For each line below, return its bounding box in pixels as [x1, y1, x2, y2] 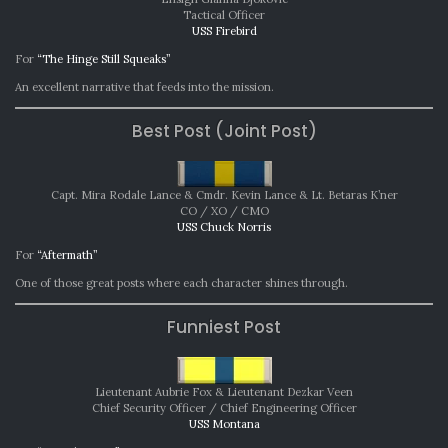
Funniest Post [167, 315, 281, 340]
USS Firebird [191, 24, 257, 39]
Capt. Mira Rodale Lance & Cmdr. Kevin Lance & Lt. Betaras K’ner [50, 188, 398, 203]
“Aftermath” [37, 248, 98, 263]
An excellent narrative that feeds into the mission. [15, 80, 274, 95]
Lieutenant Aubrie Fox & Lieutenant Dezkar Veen [95, 385, 353, 400]
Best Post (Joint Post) [131, 119, 317, 144]
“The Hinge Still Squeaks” [37, 52, 171, 67]
